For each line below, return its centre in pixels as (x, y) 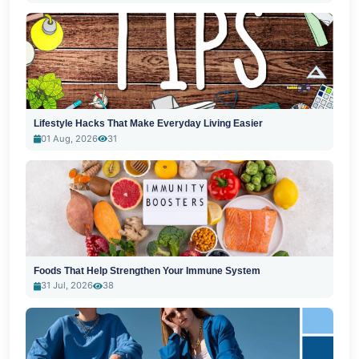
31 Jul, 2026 (67, 286)
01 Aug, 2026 (69, 138)
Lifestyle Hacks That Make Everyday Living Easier (148, 124)
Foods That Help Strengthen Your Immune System (147, 270)
